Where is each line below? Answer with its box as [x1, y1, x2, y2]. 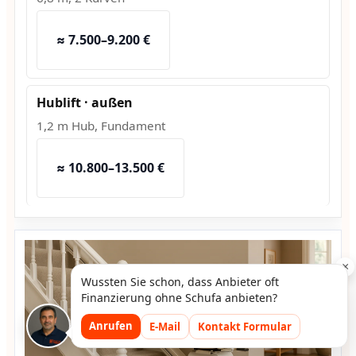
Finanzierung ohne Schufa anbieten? [80, 290, 277, 305]
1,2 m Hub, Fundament [36, 118, 165, 134]
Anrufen [88, 319, 133, 333]
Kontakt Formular [197, 319, 292, 334]
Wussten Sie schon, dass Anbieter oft [80, 274, 279, 289]
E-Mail [149, 319, 180, 334]
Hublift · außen [36, 94, 133, 112]
